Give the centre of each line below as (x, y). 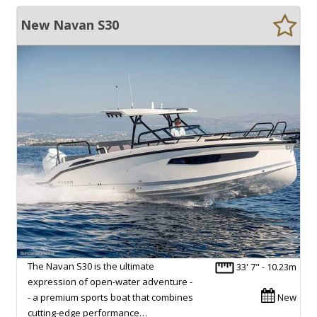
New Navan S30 (70, 24)
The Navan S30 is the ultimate (91, 266)
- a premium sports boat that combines (110, 297)
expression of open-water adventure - (110, 281)
